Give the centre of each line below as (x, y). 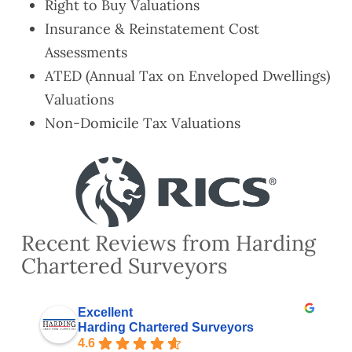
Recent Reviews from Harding (168, 242)
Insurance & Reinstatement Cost (152, 28)
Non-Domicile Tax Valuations (142, 123)
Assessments (86, 52)
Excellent (105, 313)
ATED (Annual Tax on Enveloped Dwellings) (187, 75)
